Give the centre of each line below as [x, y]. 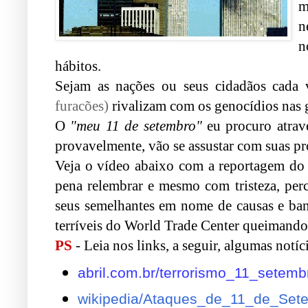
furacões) [82, 106]
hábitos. [78, 66]
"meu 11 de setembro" [136, 125]
